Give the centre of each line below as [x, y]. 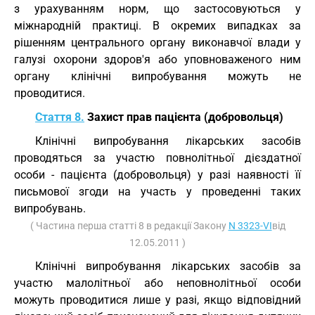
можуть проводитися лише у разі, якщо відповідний [157, 300]
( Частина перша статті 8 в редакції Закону [129, 226]
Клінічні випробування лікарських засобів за [168, 266]
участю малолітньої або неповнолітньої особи [157, 283]
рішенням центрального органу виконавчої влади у [157, 43]
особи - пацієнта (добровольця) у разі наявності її [157, 175]
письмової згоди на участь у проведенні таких [157, 192]
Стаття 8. [60, 117]
